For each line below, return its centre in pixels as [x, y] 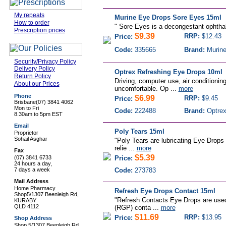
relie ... [125, 148]
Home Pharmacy [35, 188]
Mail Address [31, 181]
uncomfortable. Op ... [146, 89]
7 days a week [32, 169]
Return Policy [32, 76]
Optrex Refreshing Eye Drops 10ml [168, 72]
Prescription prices [39, 30]
